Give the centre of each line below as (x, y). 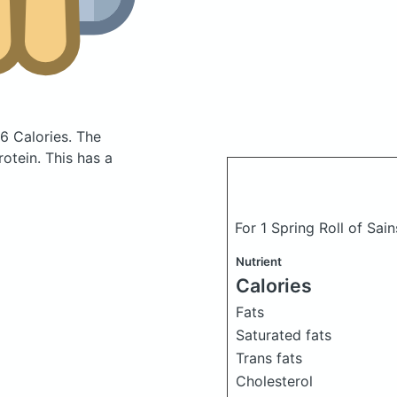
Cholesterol (274, 381)
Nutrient (259, 261)
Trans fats (269, 358)
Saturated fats (284, 335)
